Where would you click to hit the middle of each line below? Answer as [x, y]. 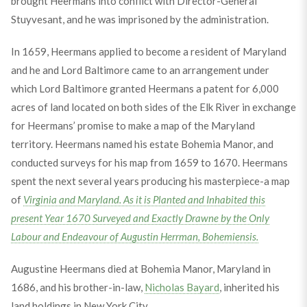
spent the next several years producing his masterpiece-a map [150, 181]
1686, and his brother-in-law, [77, 287]
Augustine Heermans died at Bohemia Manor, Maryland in [140, 269]
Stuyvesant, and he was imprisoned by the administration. [139, 19]
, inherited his [249, 287]
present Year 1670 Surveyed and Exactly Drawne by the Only [140, 218]
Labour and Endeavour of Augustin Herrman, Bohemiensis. [134, 236]
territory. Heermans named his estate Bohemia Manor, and [142, 144]
